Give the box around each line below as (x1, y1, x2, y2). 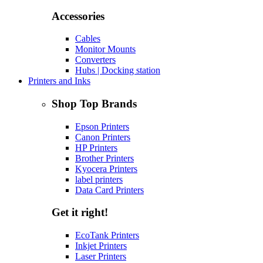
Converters (75, 55, 116, 65)
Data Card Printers (75, 184, 144, 195)
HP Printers (75, 142, 117, 153)
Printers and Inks (28, 76, 90, 86)
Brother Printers (75, 153, 134, 163)
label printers (75, 174, 123, 184)
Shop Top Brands (52, 97, 137, 110)
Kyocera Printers (75, 163, 137, 174)
